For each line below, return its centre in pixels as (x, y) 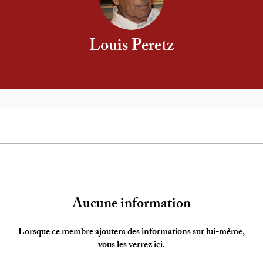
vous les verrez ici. (131, 245)
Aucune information (131, 205)
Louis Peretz (131, 47)
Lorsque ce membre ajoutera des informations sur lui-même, (131, 232)
